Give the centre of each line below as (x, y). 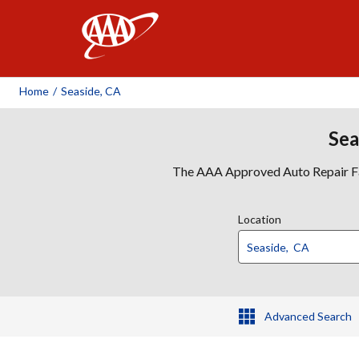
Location (260, 219)
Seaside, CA (91, 91)
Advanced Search (308, 316)
